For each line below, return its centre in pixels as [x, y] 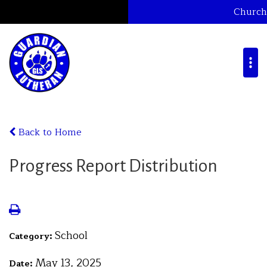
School [71, 235]
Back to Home [49, 132]
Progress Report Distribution [113, 166]
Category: [32, 236]
